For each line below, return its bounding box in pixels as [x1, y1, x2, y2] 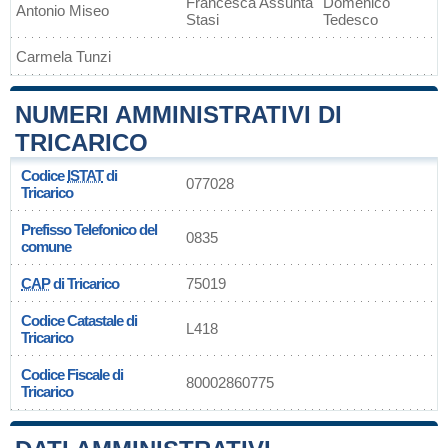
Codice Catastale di [21, 312, 137, 329]
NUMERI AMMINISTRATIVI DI [15, 101, 342, 128]
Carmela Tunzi [16, 48, 111, 65]
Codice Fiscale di [21, 366, 123, 383]
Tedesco [323, 11, 378, 28]
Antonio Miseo [16, 2, 109, 19]
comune [21, 238, 71, 255]
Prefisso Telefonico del [21, 221, 157, 238]
